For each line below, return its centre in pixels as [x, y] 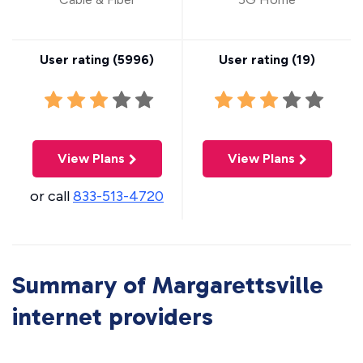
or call [51, 196]
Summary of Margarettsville [168, 285]
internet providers [113, 317]
